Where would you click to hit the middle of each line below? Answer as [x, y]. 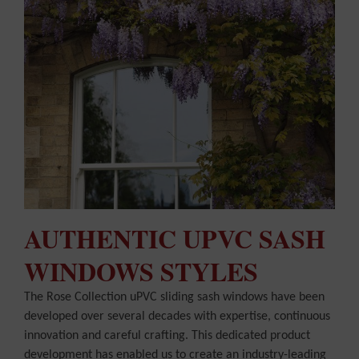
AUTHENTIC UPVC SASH [175, 239]
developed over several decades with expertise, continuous [177, 317]
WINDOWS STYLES [141, 272]
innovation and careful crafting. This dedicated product [167, 336]
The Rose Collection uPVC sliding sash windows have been [174, 298]
